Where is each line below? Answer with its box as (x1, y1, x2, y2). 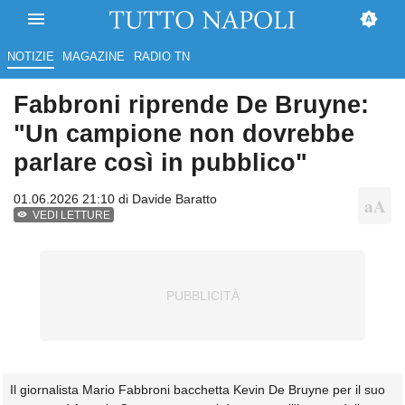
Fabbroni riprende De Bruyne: (14, 90, 369, 119)
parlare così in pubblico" (14, 148, 307, 177)
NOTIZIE (6, 50, 54, 64)
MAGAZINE (62, 50, 126, 64)
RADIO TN (133, 50, 190, 64)
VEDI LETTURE (33, 209, 111, 222)
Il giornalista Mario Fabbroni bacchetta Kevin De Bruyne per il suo (10, 382, 385, 398)
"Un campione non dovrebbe (14, 119, 354, 148)
